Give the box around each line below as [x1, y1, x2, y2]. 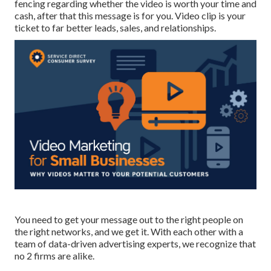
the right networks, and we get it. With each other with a [15, 225, 243, 237]
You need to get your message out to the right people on [15, 213, 243, 225]
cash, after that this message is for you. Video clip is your [15, 10, 246, 22]
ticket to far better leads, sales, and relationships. [15, 22, 216, 34]
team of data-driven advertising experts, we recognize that [15, 237, 256, 249]
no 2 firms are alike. [15, 249, 94, 261]
